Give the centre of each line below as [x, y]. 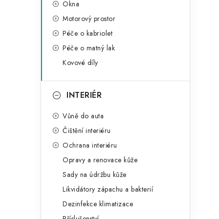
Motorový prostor [89, 19]
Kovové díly [80, 63]
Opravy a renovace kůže [100, 160]
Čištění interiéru [87, 131]
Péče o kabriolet [88, 33]
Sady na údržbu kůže [95, 175]
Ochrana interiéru [90, 145]
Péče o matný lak [89, 48]
